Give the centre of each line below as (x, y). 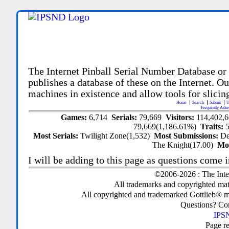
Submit (216, 102)
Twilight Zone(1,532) (117, 135)
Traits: (213, 126)
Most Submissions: (187, 135)
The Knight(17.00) (185, 145)
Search (199, 102)
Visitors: (181, 117)
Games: (75, 117)
